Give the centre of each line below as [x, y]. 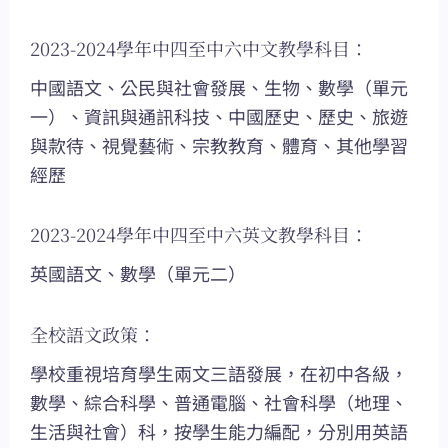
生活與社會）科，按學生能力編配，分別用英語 [219, 430]
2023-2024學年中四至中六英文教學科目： [199, 234]
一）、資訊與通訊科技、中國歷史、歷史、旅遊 [219, 115]
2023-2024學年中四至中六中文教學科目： [199, 47]
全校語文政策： [93, 333]
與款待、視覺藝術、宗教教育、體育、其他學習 [219, 144]
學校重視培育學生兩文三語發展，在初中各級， [219, 372]
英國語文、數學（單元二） [138, 273]
